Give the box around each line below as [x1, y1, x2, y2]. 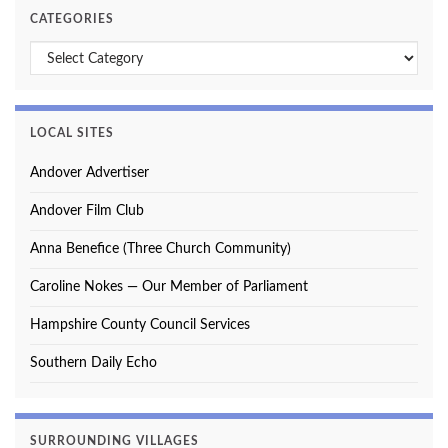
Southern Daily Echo [30, 356, 157, 371]
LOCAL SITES [30, 127, 114, 140]
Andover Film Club [30, 204, 144, 219]
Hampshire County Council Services [30, 318, 250, 333]
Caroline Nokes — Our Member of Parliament [30, 280, 308, 295]
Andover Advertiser [30, 166, 149, 181]
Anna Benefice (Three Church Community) [30, 242, 291, 257]
